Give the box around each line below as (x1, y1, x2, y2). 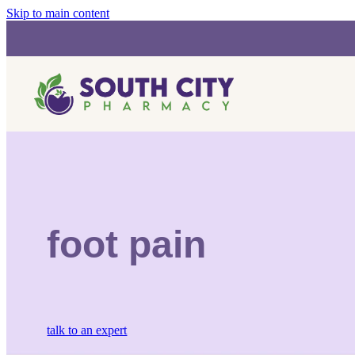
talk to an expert (47, 323, 128, 338)
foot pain (47, 223, 207, 265)
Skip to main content (6, 6, 109, 20)
